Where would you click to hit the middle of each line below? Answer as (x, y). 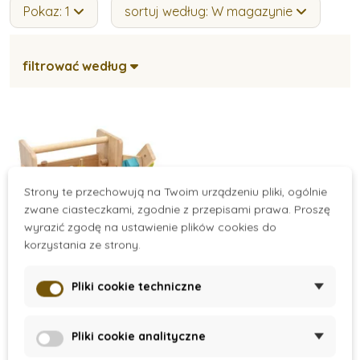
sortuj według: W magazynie (209, 12)
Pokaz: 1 (48, 12)
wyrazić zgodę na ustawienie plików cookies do (150, 227)
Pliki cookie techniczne (137, 286)
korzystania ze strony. (82, 245)
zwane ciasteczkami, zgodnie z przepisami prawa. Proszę (177, 209)
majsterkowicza (91, 331)
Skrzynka (91, 314)
